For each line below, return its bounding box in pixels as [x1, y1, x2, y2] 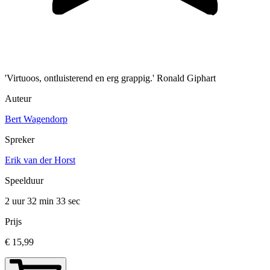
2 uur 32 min [5, 196, 56, 207]
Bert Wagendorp [5, 114, 67, 125]
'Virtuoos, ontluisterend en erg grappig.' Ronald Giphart [5, 73, 216, 84]
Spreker [5, 134, 34, 145]
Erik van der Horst [5, 155, 75, 166]
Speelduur [5, 175, 43, 186]
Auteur [5, 93, 31, 104]
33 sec [56, 196, 80, 207]
